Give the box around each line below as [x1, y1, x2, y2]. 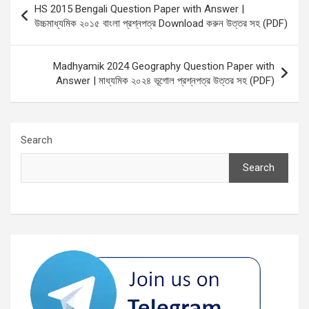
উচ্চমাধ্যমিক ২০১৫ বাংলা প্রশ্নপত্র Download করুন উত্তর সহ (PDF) [34, 17, 288, 30]
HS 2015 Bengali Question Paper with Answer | [34, 2, 244, 15]
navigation [10, 10, 90, 30]
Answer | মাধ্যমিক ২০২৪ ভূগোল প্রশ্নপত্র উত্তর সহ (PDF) [56, 74, 275, 87]
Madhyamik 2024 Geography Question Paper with [53, 59, 275, 72]
